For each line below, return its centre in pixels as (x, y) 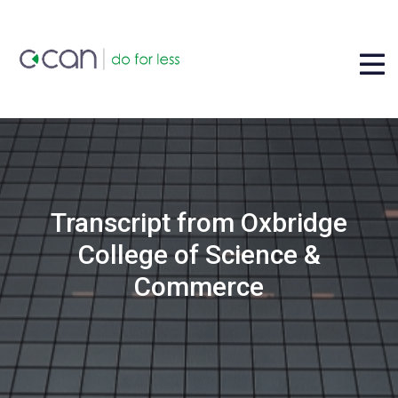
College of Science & (199, 254)
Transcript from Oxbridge (199, 222)
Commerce (199, 286)
